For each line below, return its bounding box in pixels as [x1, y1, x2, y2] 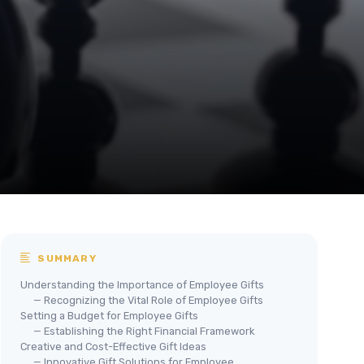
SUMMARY [34, 253, 97, 264]
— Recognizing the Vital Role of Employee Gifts [33, 294, 263, 306]
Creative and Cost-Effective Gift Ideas [20, 340, 206, 353]
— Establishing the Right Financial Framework [33, 325, 254, 337]
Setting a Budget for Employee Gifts [20, 310, 198, 322]
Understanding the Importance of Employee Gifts [20, 279, 264, 291]
